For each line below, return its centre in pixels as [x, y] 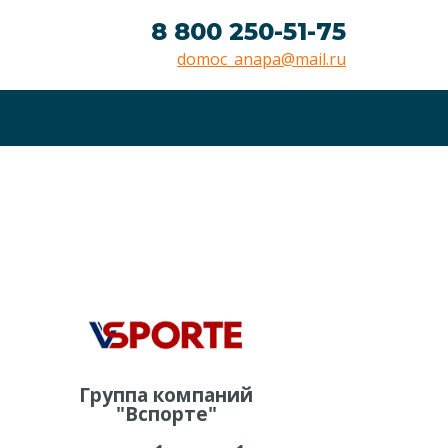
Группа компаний [166, 394]
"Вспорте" [166, 413]
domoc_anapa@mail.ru [261, 59]
